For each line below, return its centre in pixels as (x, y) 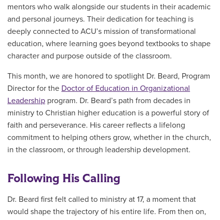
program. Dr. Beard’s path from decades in (118, 100)
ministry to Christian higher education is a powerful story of (108, 113)
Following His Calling (64, 178)
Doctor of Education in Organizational (126, 88)
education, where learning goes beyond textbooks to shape (109, 43)
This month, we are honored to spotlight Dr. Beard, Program (109, 76)
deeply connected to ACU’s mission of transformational (102, 31)
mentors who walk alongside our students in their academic (109, 7)
